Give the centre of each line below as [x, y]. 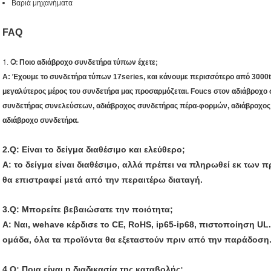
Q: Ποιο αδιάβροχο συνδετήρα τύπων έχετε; [84, 62]
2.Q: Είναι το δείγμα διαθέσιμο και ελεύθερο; [94, 149]
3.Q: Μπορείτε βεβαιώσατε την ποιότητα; [88, 209]
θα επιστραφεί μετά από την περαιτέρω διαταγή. [103, 179]
